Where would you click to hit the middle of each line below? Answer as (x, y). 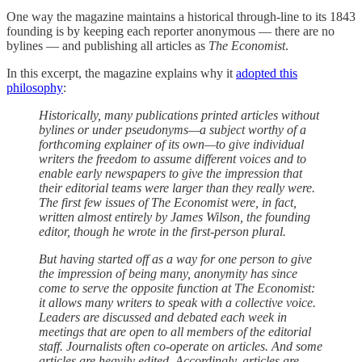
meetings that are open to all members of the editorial (175, 331)
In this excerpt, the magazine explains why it (121, 73)
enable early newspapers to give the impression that (170, 173)
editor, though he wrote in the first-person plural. (162, 231)
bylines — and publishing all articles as (107, 45)
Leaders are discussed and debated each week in (163, 317)
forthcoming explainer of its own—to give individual (171, 144)
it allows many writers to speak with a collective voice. (177, 302)
